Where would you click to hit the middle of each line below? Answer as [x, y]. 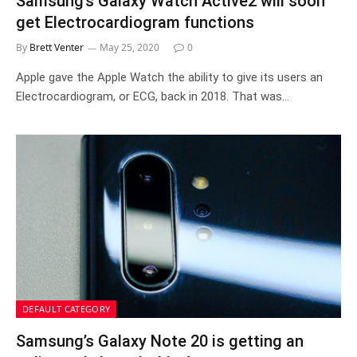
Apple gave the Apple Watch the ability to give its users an [169, 77]
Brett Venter [57, 47]
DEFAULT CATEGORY [67, 308]
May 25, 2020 [129, 47]
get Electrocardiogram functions [135, 22]
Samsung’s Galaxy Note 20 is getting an [160, 341]
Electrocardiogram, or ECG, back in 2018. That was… [153, 96]
